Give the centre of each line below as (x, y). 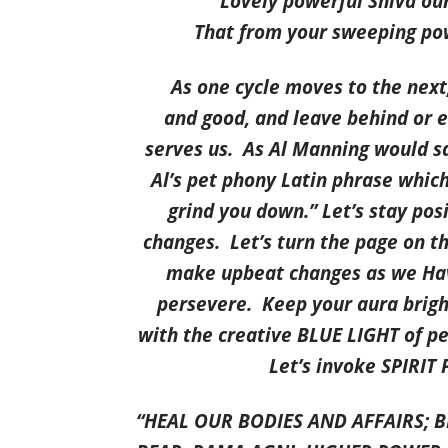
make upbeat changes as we (294, 273)
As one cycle (225, 87)
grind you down (235, 211)
